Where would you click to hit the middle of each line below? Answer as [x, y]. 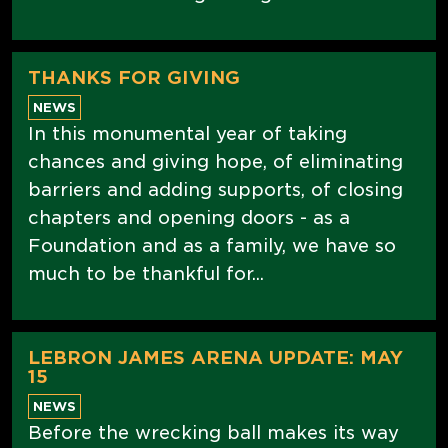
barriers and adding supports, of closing [215, 189]
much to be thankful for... [146, 273]
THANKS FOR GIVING [134, 77]
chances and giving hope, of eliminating [215, 161]
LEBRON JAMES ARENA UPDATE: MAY [215, 357]
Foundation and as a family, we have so [212, 245]
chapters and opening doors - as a [189, 217]
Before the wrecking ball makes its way [213, 432]
